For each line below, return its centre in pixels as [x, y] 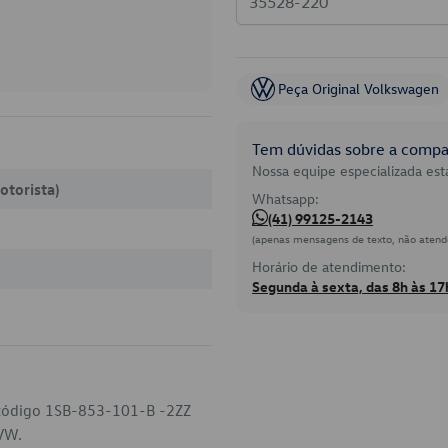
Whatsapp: [285, 198]
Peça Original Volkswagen [358, 88]
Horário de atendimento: [329, 266]
